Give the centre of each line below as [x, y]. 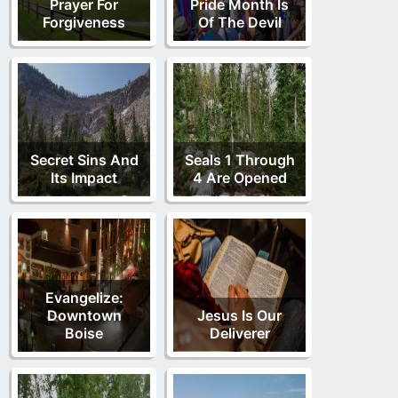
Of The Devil [239, 23]
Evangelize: [84, 298]
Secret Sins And [84, 160]
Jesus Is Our [239, 316]
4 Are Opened [239, 178]
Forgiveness [84, 23]
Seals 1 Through [239, 160]
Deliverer [239, 334]
